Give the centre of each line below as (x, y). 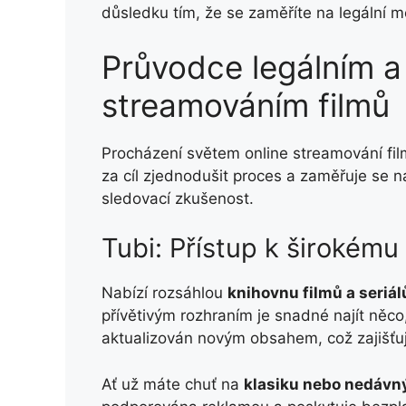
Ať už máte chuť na (173, 384)
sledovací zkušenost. (178, 198)
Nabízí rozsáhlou (164, 293)
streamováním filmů (246, 105)
